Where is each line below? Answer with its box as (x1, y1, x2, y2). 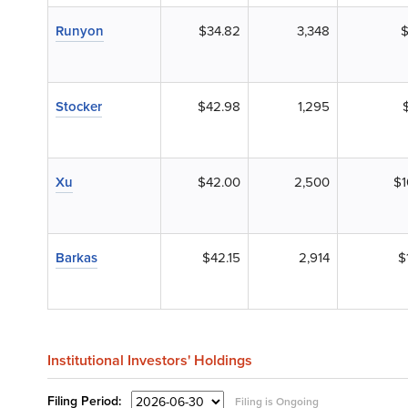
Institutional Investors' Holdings (47, 350, 252, 371)
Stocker (56, 97, 102, 117)
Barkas (56, 248, 97, 268)
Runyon (56, 21, 104, 41)
